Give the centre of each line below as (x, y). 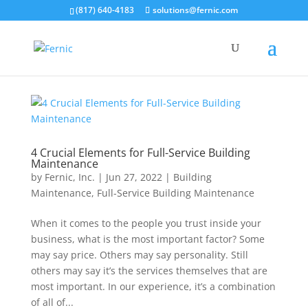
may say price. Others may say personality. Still (139, 255)
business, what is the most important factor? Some (147, 239)
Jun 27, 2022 (134, 177)
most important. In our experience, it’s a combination (153, 286)
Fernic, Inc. (69, 177)
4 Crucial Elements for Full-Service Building (140, 153)
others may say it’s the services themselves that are (149, 271)
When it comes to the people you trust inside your (146, 223)
